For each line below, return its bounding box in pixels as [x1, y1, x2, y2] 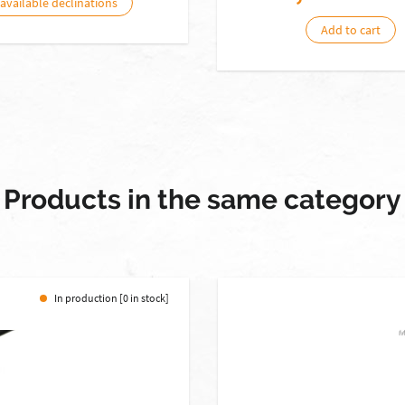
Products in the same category [4, 184, 401, 215]
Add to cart [321, 22, 381, 38]
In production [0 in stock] [53, 291, 169, 305]
